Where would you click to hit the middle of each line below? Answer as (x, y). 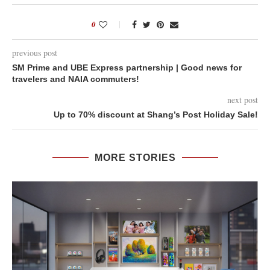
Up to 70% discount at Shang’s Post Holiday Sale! (156, 115)
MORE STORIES (135, 158)
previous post (35, 53)
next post (243, 100)
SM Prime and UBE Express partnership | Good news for (127, 68)
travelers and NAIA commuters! (76, 79)
